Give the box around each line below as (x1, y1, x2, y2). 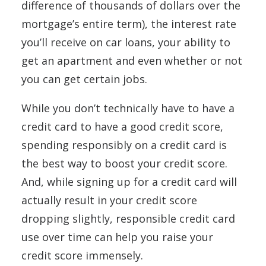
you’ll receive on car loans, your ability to (21, 35, 230, 50)
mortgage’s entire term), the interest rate (21, 17, 236, 31)
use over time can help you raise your (21, 230, 213, 245)
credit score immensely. (21, 248, 146, 263)
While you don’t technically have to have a (21, 101, 235, 116)
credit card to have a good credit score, (21, 119, 223, 134)
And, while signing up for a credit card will (21, 175, 237, 189)
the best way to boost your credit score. (21, 156, 227, 171)
